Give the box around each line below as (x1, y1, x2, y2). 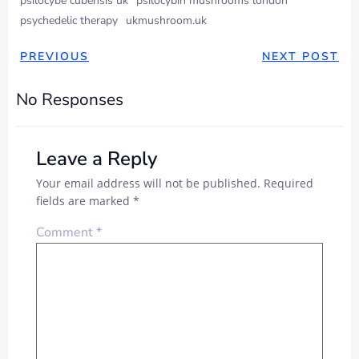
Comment (36, 224, 96, 242)
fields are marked (36, 193, 133, 209)
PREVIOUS (20, 49, 89, 65)
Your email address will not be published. (36, 175, 260, 192)
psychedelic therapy (20, 13, 118, 29)
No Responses (16, 88, 123, 111)
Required (264, 175, 313, 192)
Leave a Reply (36, 146, 157, 172)
